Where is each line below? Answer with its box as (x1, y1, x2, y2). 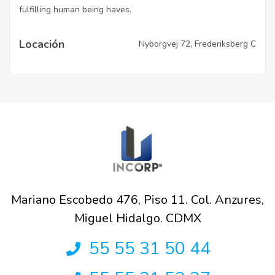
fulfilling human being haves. (19, 3, 131, 15)
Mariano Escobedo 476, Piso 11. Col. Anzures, (11, 191, 264, 208)
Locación (19, 36, 64, 52)
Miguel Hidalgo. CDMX (74, 209, 201, 227)
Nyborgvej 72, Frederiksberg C (139, 38, 256, 50)
